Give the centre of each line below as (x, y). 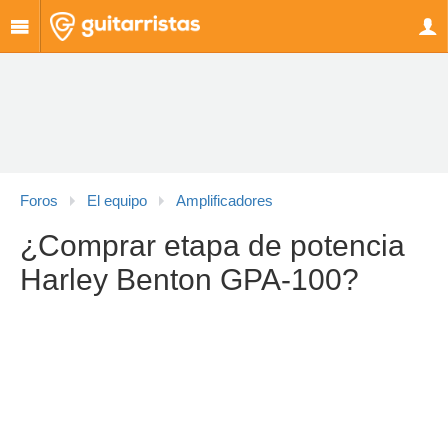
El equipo (117, 201)
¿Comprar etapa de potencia (212, 245)
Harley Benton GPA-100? (189, 279)
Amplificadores (224, 201)
